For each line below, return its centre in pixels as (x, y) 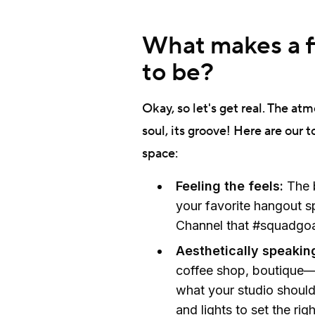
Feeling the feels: (231, 186)
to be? (178, 72)
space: (160, 153)
